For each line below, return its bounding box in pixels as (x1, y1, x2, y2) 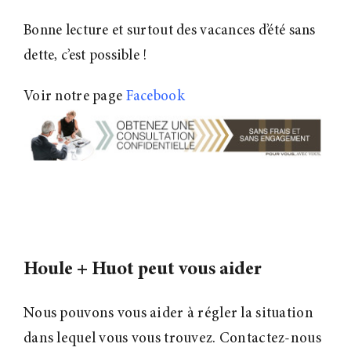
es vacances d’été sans (184, 23, 316, 38)
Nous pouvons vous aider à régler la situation (23, 306, 313, 322)
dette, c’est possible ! (23, 48, 147, 63)
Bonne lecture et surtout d (23, 23, 185, 38)
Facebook (125, 89, 185, 104)
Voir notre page (23, 89, 123, 104)
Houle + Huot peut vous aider (23, 260, 262, 280)
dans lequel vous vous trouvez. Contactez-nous (23, 331, 321, 347)
